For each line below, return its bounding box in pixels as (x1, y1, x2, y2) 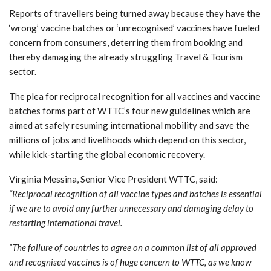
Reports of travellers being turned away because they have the (9, 7, 260, 19)
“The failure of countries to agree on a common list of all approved (9, 241, 256, 253)
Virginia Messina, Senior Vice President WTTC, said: (9, 173, 218, 184)
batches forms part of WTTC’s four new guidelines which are (9, 105, 250, 116)
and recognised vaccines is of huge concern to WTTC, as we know (9, 256, 252, 267)
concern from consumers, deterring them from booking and (9, 36, 243, 48)
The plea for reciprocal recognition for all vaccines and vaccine (9, 90, 260, 102)
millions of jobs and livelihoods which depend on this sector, (9, 134, 246, 145)
